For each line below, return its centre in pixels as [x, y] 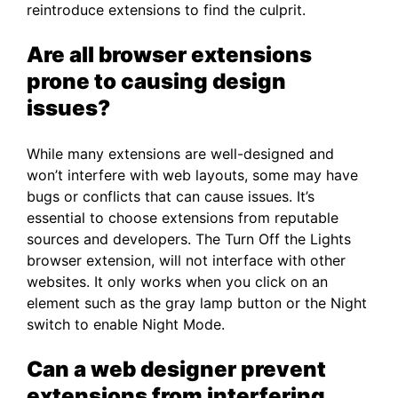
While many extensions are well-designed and [180, 154]
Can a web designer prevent [176, 370]
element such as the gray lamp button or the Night [197, 303]
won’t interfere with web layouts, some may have [192, 175]
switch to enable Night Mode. [126, 325]
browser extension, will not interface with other [186, 261]
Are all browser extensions [169, 55]
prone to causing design [156, 82]
